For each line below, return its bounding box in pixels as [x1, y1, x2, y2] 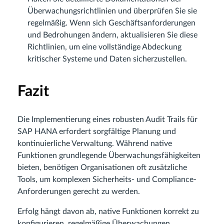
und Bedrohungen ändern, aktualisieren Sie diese [27, 30, 197, 39]
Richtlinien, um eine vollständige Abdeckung [27, 42, 181, 51]
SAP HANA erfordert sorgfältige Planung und [17, 127, 176, 135]
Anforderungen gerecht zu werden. [17, 187, 140, 195]
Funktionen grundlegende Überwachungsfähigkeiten [17, 151, 200, 159]
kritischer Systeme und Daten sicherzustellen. [27, 54, 187, 63]
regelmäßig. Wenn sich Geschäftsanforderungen [27, 18, 195, 27]
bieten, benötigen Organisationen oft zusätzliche [17, 163, 187, 171]
